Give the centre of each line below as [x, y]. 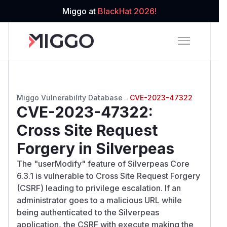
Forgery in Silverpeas [96, 148]
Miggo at [80, 11]
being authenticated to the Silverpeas [88, 212]
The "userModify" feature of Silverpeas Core [103, 163]
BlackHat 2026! [127, 11]
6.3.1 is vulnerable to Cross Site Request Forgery [108, 176]
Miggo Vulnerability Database [70, 97]
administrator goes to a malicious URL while [99, 200]
